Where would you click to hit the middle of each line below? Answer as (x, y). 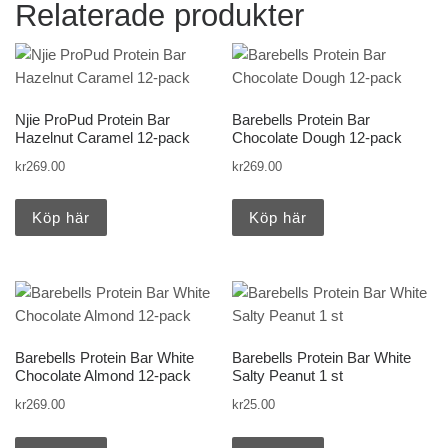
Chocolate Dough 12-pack (317, 138)
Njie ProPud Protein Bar (92, 120)
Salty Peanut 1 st (288, 376)
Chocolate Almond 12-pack (103, 376)
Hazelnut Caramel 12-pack (102, 138)
